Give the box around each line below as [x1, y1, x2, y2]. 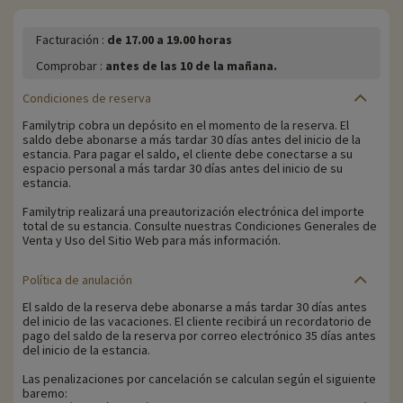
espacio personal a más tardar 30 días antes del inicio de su [22, 159, 343, 176]
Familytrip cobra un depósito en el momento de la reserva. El [22, 116, 349, 133]
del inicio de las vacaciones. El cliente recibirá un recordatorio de [22, 312, 372, 329]
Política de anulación [22, 271, 132, 288]
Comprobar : [36, 57, 105, 74]
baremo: [22, 384, 67, 401]
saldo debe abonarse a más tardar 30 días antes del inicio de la [22, 130, 361, 148]
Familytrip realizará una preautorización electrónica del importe [22, 202, 364, 219]
